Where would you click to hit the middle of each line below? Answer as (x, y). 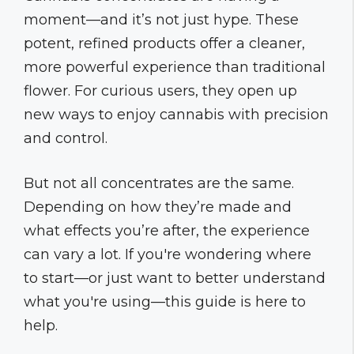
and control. (66, 138)
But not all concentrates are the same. (159, 183)
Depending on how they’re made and (158, 207)
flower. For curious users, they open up (160, 90)
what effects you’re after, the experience (167, 230)
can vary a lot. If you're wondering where (168, 254)
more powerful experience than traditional (175, 67)
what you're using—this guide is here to (165, 301)
